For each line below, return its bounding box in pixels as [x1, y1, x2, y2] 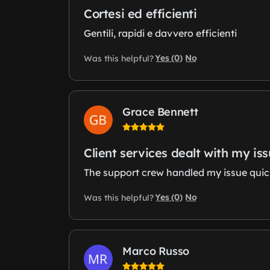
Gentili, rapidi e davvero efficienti [84, 27, 237, 40]
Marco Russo [122, 244, 190, 259]
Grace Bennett [122, 105, 198, 119]
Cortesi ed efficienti [84, 6, 197, 22]
